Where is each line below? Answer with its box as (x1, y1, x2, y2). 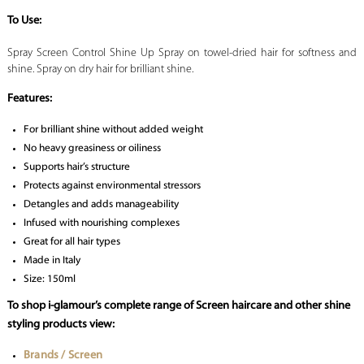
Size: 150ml (23, 274, 76, 285)
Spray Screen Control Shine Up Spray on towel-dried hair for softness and (6, 47, 357, 60)
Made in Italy (23, 255, 80, 266)
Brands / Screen (23, 349, 102, 362)
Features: (6, 93, 52, 106)
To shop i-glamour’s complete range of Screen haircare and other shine (6, 300, 350, 313)
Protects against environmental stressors (23, 180, 201, 192)
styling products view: (6, 318, 115, 331)
